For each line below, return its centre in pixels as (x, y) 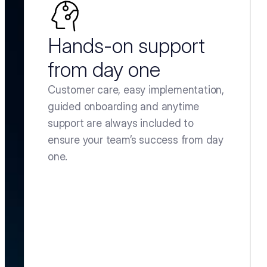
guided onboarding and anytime (124, 106)
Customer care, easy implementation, (136, 90)
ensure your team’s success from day (136, 140)
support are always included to (121, 123)
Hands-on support (126, 46)
